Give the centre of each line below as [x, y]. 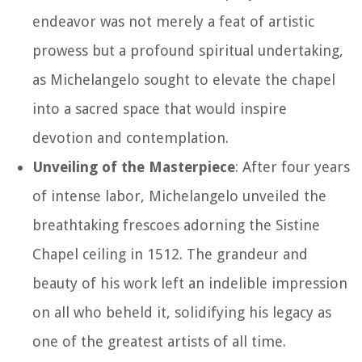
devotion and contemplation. [130, 137]
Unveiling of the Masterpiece [134, 166]
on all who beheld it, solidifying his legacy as [182, 312]
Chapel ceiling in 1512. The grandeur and [170, 254]
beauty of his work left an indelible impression [190, 283]
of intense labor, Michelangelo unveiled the [179, 196]
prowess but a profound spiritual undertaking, [188, 50]
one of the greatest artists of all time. [159, 341]
